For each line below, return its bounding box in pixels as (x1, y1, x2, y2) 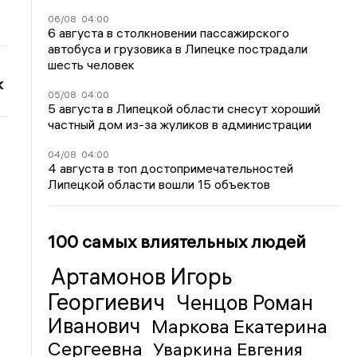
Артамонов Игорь (51, 262, 233, 290)
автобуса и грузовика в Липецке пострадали (48, 40, 308, 57)
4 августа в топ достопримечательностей (48, 159, 294, 176)
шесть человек (48, 56, 135, 73)
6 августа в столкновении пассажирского (48, 24, 290, 41)
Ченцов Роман (176, 289, 314, 316)
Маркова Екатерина (151, 313, 328, 338)
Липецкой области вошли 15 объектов (48, 175, 271, 192)
